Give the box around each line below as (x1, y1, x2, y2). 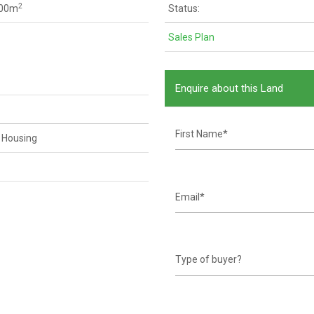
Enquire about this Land (175, 82, 284, 95)
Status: (168, 3, 200, 15)
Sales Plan (168, 32, 215, 43)
